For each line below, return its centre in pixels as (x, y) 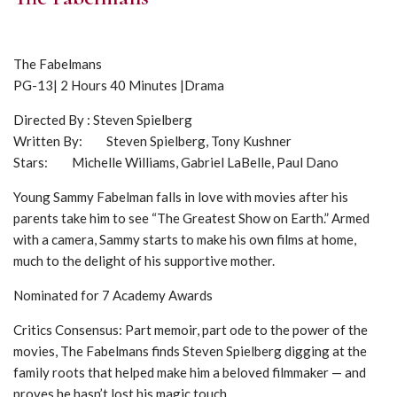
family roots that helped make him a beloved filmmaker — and (190, 372)
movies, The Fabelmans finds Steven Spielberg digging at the (190, 351)
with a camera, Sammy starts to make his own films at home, (185, 239)
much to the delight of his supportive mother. (144, 261)
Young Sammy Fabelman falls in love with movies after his (181, 197)
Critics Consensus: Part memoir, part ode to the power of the (191, 330)
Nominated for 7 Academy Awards (113, 295)
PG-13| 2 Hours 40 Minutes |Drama (119, 85)
